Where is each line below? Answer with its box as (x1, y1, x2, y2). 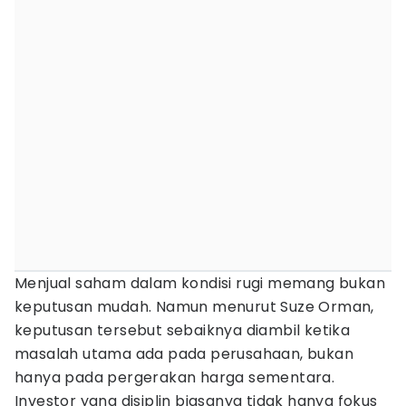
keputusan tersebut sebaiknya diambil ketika (14, 320, 351, 341)
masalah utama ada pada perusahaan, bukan (14, 343, 353, 364)
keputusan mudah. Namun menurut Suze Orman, (14, 296, 374, 317)
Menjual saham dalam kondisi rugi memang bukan (14, 273, 385, 294)
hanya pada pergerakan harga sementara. (14, 367, 335, 388)
